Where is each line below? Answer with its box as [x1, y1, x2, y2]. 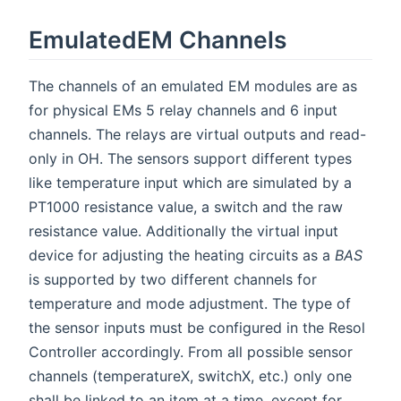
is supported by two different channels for [29, 270, 317, 289]
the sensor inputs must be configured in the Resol [29, 319, 365, 337]
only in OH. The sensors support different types [29, 149, 352, 168]
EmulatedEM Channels [29, 25, 286, 55]
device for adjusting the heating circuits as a [29, 246, 335, 265]
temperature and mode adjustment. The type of [29, 294, 351, 313]
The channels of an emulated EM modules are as [29, 77, 357, 96]
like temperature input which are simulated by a [29, 174, 352, 192]
